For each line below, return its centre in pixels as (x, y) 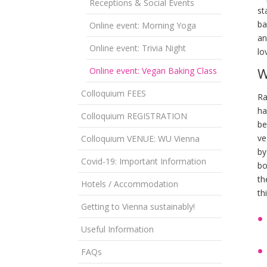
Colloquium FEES (114, 93)
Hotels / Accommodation (130, 184)
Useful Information (117, 229)
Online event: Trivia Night (138, 48)
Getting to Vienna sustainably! (138, 206)
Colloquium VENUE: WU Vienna (140, 138)
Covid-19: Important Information (144, 161)
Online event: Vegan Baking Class (153, 70)
